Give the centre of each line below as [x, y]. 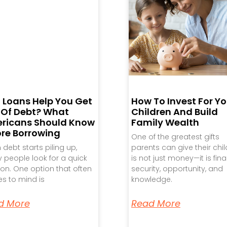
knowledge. [152, 180]
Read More [156, 204]
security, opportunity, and [177, 169]
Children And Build [174, 112]
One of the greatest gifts [175, 137]
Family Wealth [165, 123]
